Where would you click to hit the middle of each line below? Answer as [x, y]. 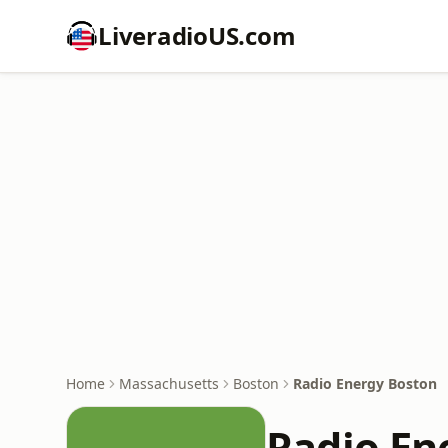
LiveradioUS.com [197, 35]
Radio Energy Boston [365, 383]
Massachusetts [169, 383]
